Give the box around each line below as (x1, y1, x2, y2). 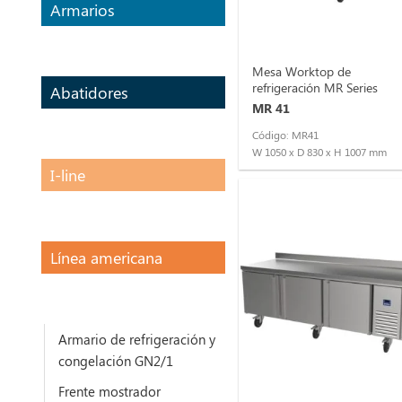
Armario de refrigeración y (58, 329, 216, 348)
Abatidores (50, 81, 129, 103)
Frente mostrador (58, 381, 162, 400)
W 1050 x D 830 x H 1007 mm (252, 145, 388, 160)
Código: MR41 (252, 128, 319, 143)
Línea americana (50, 246, 163, 268)
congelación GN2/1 (58, 351, 174, 370)
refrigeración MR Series (252, 78, 379, 97)
